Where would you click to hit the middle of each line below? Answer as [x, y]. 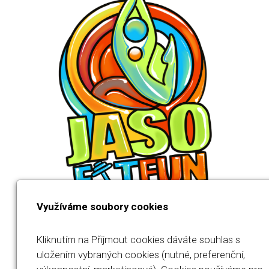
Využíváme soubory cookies [103, 206]
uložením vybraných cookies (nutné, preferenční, [141, 255]
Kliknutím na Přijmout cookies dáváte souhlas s [139, 240]
